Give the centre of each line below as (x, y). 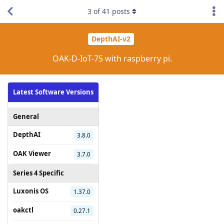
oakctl (23, 210)
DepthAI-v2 (111, 39)
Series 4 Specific (38, 173)
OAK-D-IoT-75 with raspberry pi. (112, 58)
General (26, 116)
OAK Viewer (32, 153)
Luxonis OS (31, 191)
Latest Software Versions (53, 92)
